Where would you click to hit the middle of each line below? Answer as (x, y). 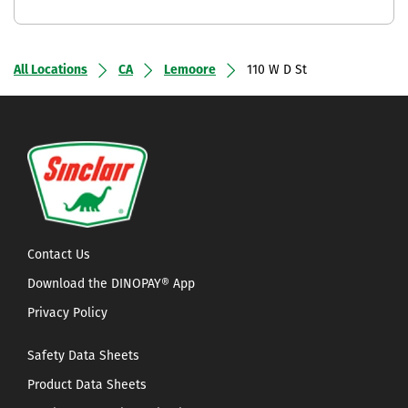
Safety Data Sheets (83, 357)
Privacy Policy (67, 314)
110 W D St (277, 70)
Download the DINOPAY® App (111, 285)
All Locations (51, 70)
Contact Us (59, 256)
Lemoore (190, 70)
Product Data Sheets (87, 386)
